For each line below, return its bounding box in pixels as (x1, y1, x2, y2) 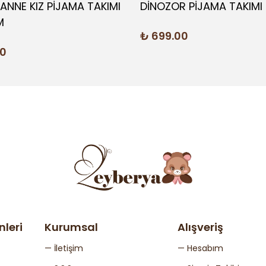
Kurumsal (45, 220, 98, 235)
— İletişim (45, 242, 83, 254)
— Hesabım (177, 242, 223, 254)
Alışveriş (177, 220, 223, 235)
